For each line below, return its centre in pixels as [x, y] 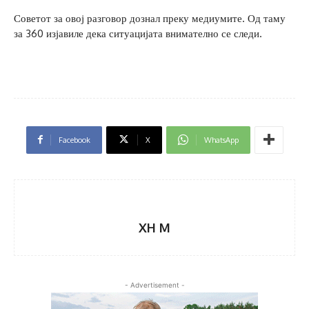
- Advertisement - [154, 285]
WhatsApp [221, 140]
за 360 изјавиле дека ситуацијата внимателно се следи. [138, 33]
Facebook [74, 140]
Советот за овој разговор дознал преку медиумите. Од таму [150, 18]
